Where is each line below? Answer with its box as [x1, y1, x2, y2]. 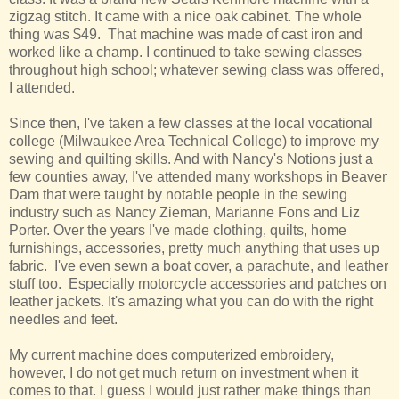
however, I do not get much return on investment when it [9, 365, 358, 381]
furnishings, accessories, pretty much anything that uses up [9, 240, 379, 256]
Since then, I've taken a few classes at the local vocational [9, 116, 373, 132]
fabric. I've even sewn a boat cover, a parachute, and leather [9, 258, 388, 274]
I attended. [9, 80, 75, 96]
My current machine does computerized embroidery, [9, 347, 334, 363]
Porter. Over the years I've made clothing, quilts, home [9, 223, 346, 239]
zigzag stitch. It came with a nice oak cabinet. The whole [9, 9, 362, 25]
